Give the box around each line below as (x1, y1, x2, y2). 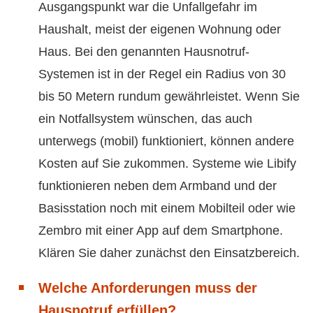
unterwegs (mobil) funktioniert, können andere (38, 134, 294, 149)
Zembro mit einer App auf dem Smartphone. (38, 224, 283, 238)
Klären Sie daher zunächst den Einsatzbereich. (38, 246, 300, 261)
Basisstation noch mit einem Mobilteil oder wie (38, 201, 296, 216)
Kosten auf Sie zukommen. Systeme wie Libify (38, 156, 296, 171)
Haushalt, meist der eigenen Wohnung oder (38, 22, 281, 37)
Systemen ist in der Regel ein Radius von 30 (38, 67, 286, 82)
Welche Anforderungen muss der (38, 280, 257, 296)
